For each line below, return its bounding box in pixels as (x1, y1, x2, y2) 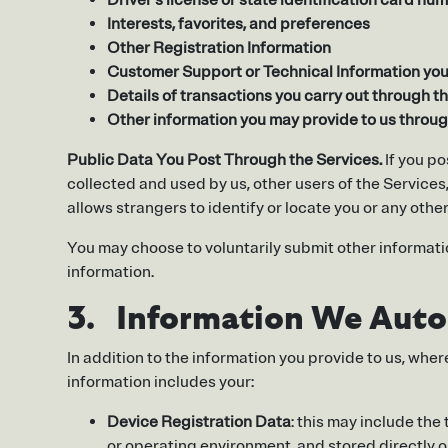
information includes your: (67, 372, 254, 393)
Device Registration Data (107, 412, 291, 433)
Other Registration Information (107, 38, 331, 59)
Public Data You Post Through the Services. (67, 150, 382, 171)
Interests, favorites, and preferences (107, 14, 370, 35)
